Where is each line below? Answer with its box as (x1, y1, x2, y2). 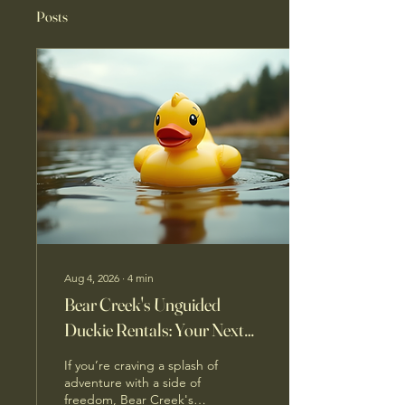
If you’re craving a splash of (64, 357, 218, 373)
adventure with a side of (64, 374, 201, 391)
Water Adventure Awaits (64, 344, 231, 366)
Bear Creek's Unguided (64, 293, 221, 316)
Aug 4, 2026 (64, 271, 119, 285)
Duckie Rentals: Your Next (64, 318, 244, 341)
